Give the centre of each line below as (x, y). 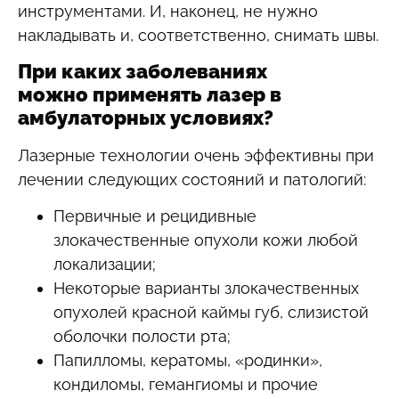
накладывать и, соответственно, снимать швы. (198, 35)
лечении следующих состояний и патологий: (192, 180)
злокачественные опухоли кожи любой (206, 240)
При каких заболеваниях (142, 72)
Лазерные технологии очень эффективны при (196, 156)
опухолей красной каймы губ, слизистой (211, 313)
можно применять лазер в (150, 95)
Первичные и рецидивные (155, 216)
